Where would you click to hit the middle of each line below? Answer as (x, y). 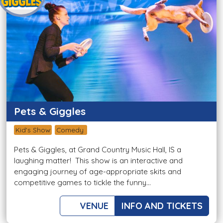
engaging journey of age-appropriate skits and (98, 172)
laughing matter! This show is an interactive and (98, 161)
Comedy (71, 130)
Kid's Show (33, 130)
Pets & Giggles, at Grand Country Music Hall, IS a (98, 150)
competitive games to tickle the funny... (82, 183)
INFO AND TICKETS (162, 206)
